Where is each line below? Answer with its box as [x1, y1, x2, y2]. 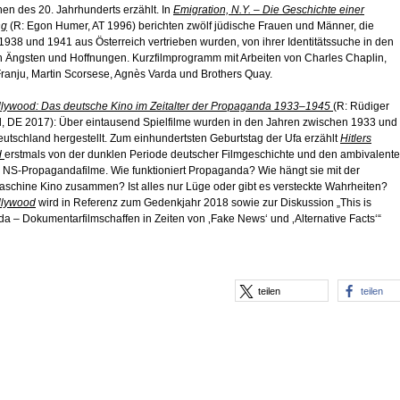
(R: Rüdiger [333, 100, 389, 113]
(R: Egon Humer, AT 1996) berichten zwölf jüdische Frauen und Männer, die [7, 20, 374, 33]
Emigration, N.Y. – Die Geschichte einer [173, 4, 364, 17]
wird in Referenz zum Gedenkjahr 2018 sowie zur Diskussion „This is [36, 196, 371, 210]
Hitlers [340, 132, 371, 146]
